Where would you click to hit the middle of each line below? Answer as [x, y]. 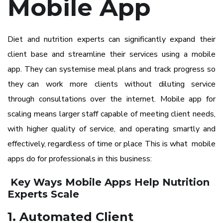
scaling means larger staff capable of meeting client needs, [111, 114]
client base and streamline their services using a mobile [111, 55]
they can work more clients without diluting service [111, 84]
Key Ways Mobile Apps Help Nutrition [109, 182]
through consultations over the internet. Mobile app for [111, 99]
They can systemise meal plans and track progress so [120, 69]
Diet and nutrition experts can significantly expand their [111, 40]
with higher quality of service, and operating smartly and [111, 129]
